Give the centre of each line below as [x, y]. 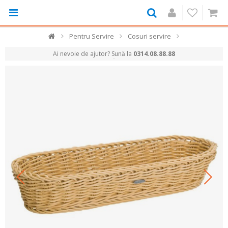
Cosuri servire [149, 36]
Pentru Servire [91, 36]
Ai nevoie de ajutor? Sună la [93, 54]
